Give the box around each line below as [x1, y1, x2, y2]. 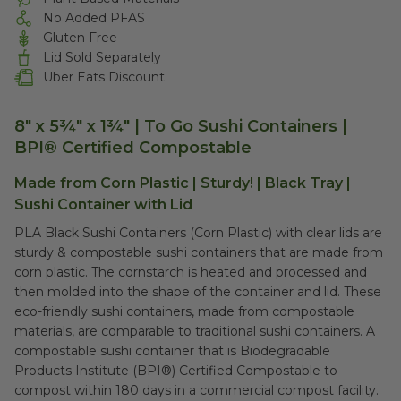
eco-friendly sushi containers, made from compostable [14, 303, 354, 320]
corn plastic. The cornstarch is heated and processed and [14, 264, 367, 280]
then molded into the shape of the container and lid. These [14, 284, 381, 300]
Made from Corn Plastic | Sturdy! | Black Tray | [14, 175, 351, 192]
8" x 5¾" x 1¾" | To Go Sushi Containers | [14, 116, 347, 136]
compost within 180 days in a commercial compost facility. [14, 382, 379, 398]
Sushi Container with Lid [14, 196, 192, 213]
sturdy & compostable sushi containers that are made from [14, 244, 383, 260]
